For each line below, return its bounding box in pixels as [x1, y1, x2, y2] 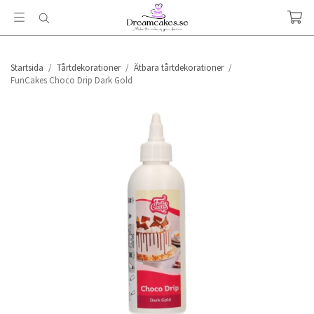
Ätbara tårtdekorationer [134, 62, 224, 74]
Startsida [11, 62, 43, 74]
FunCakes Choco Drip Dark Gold [11, 74, 132, 86]
